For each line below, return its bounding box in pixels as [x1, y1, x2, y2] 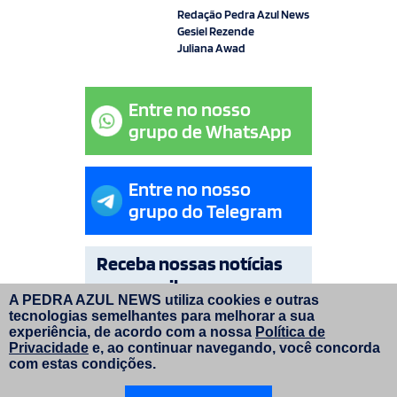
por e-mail [97, 274, 178, 298]
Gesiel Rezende [177, 23, 255, 38]
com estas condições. [9, 356, 156, 371]
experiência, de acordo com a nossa [9, 324, 255, 339]
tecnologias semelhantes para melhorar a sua [9, 308, 315, 323]
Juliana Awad [177, 40, 246, 55]
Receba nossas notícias [97, 251, 283, 275]
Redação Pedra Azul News [177, 6, 310, 21]
